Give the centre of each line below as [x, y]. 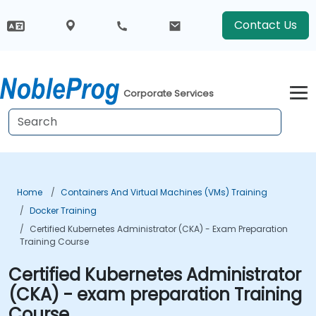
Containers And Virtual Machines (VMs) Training [164, 192]
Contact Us [266, 25]
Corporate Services [169, 94]
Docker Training [63, 211]
